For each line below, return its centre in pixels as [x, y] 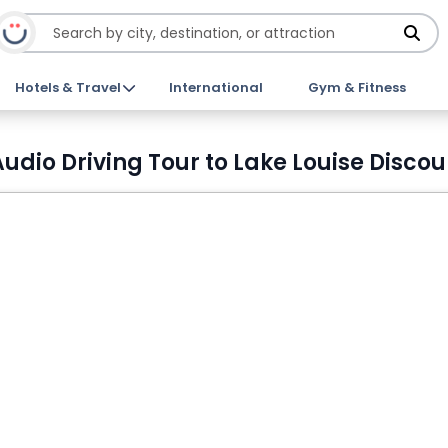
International [215, 87]
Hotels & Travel [68, 87]
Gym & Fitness [356, 87]
